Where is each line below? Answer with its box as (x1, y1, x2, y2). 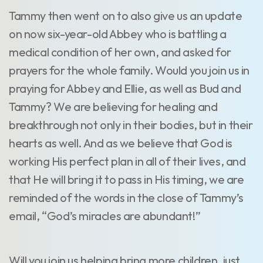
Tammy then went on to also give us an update (9, 8, 242, 23)
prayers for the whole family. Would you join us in (9, 63, 250, 78)
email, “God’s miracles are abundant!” (9, 208, 201, 224)
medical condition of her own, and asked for (9, 45, 231, 60)
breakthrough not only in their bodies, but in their (9, 117, 253, 133)
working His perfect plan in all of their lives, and (9, 154, 246, 169)
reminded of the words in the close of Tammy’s (9, 190, 244, 205)
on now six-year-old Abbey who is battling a (9, 26, 227, 42)
